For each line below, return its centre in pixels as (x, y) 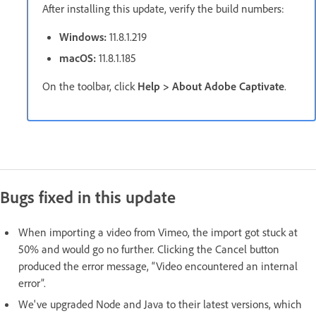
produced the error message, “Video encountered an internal (158, 266)
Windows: (84, 37)
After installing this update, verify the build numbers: (163, 9)
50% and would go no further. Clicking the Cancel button (149, 249)
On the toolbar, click (90, 86)
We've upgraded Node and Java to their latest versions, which (160, 304)
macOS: (78, 58)
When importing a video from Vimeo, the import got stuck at (158, 232)
